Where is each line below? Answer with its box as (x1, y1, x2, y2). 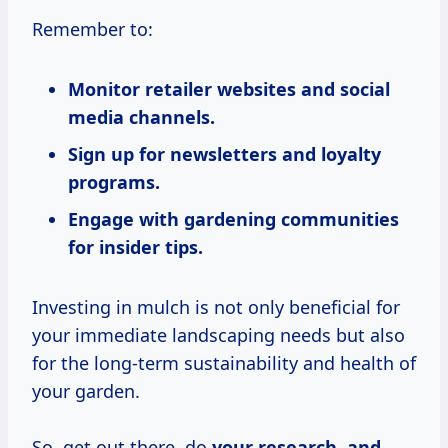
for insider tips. (68, 235, 203, 260)
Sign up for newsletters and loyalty (68, 142, 381, 167)
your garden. (32, 379, 140, 404)
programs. (68, 170, 160, 195)
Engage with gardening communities (68, 207, 399, 232)
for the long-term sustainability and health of (32, 351, 416, 376)
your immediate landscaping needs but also (32, 323, 405, 348)
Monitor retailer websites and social (68, 77, 390, 102)
